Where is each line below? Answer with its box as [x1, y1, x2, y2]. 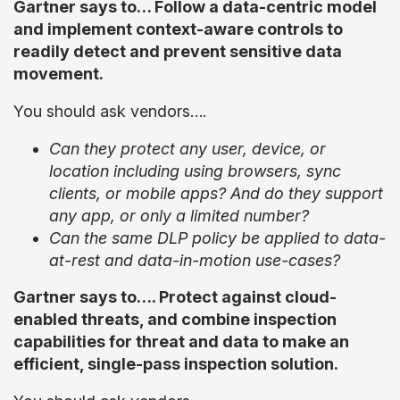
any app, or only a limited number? [49, 206, 309, 225]
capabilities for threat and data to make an [13, 332, 349, 351]
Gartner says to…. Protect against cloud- [13, 287, 337, 306]
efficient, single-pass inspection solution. [13, 354, 338, 373]
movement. [13, 64, 104, 83]
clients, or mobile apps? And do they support [49, 184, 383, 203]
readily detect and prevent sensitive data [13, 42, 342, 61]
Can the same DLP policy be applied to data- [49, 229, 386, 247]
